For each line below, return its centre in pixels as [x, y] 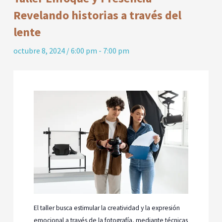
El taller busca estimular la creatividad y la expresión [107, 208]
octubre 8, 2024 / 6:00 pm [55, 51]
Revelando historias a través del [98, 15]
